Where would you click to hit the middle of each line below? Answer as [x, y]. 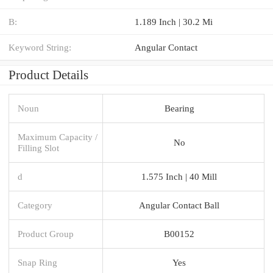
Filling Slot [38, 147]
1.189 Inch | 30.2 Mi [174, 21]
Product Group [46, 233]
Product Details [48, 75]
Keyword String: [40, 47]
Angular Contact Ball [179, 205]
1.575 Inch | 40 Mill [179, 176]
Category [35, 205]
